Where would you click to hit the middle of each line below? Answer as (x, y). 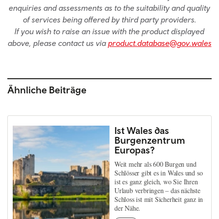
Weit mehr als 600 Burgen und (155, 164)
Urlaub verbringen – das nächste (157, 190)
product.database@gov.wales (160, 43)
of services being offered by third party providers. (109, 19)
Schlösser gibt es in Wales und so (159, 173)
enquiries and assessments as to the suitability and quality (109, 8)
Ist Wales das (142, 130)
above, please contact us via (58, 43)
